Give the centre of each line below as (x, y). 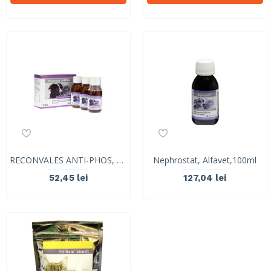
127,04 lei (205, 178)
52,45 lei (68, 178)
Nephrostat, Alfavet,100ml (205, 160)
